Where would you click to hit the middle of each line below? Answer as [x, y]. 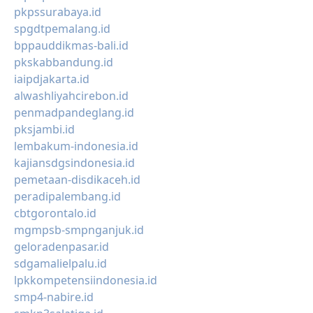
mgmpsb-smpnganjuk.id [79, 230]
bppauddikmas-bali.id [71, 45]
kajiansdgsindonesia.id [74, 163]
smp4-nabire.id [54, 297]
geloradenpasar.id [61, 247]
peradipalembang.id [67, 196]
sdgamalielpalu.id [60, 263]
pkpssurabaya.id [58, 12]
